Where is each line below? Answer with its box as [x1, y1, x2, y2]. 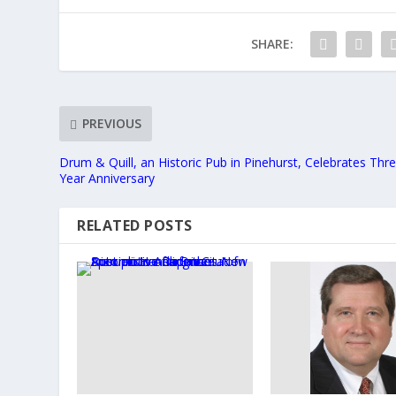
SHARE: [250, 34, 293, 52]
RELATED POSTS [77, 215, 193, 235]
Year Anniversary [59, 169, 156, 187]
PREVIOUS [82, 115, 142, 133]
